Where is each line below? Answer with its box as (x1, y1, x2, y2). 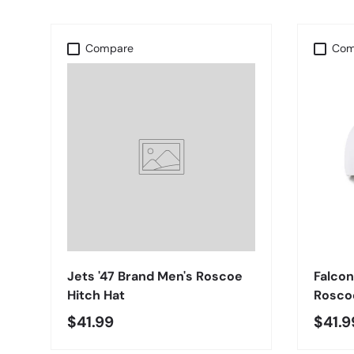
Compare (85, 41, 134, 56)
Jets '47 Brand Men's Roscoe (67, 268, 243, 285)
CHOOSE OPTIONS (113, 228, 209, 243)
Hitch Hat (67, 287, 125, 304)
